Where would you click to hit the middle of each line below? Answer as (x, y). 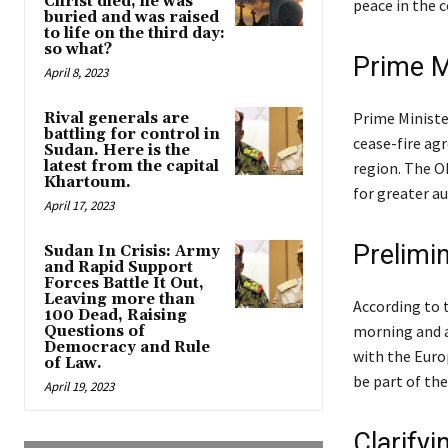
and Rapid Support (118, 268)
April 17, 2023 (79, 206)
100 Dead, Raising (115, 316)
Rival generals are (116, 119)
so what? (78, 50)
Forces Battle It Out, (124, 284)
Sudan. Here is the (117, 151)
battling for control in (132, 135)
